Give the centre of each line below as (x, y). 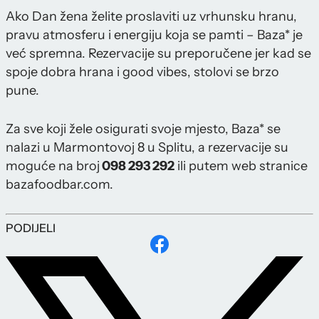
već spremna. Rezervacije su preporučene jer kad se (158, 54)
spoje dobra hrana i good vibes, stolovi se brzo (142, 72)
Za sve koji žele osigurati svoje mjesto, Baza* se (143, 129)
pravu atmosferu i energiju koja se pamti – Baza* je (154, 35)
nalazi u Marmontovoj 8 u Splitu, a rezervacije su (147, 148)
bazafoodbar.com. (59, 185)
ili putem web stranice (241, 166)
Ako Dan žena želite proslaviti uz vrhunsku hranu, (151, 17)
